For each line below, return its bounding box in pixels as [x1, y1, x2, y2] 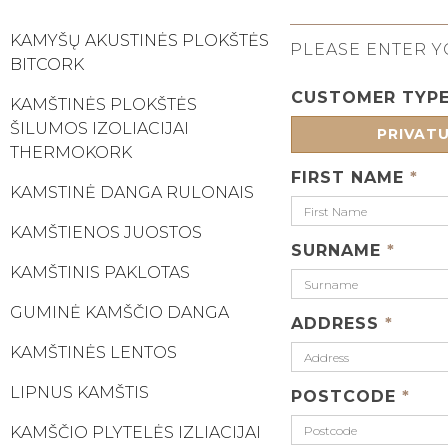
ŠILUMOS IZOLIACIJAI [10, 118, 189, 138]
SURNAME [290, 241, 387, 261]
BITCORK [10, 54, 84, 74]
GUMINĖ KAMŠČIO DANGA [10, 302, 229, 322]
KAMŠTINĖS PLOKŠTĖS [10, 94, 197, 114]
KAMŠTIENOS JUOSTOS [10, 222, 202, 242]
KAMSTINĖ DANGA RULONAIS [10, 182, 254, 202]
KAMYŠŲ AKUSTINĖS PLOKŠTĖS [10, 30, 269, 50]
